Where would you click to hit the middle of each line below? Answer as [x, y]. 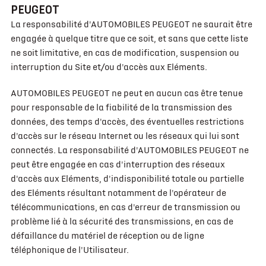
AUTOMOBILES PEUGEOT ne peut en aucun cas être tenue [126, 93]
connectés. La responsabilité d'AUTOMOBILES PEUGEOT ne [129, 150]
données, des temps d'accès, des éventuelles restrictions [127, 122]
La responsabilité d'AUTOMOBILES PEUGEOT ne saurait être [131, 24]
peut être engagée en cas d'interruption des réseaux [118, 164]
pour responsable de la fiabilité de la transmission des [121, 107]
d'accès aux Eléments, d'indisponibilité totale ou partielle [127, 179]
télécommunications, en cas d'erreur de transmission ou [125, 207]
